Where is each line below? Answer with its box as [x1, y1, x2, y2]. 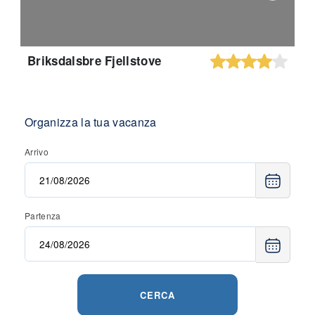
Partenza [25, 210, 61, 222]
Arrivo [25, 146, 49, 158]
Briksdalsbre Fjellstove [27, 52, 162, 70]
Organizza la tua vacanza [25, 114, 157, 131]
